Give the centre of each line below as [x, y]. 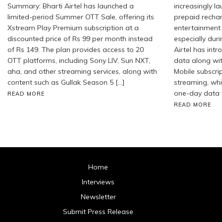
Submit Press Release [98, 211]
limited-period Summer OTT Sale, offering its [81, 17]
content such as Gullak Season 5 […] [66, 82]
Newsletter [98, 196]
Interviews [98, 182]
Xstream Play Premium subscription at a [73, 28]
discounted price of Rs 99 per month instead [80, 38]
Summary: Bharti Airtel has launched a [71, 6]
